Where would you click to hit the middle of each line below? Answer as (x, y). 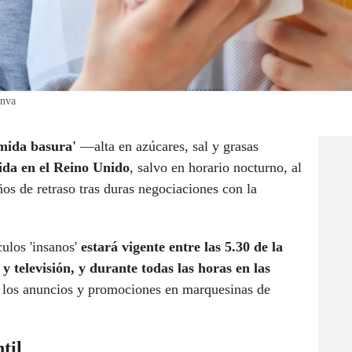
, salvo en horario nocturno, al (216, 168)
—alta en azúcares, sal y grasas (167, 147)
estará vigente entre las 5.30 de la (182, 247)
